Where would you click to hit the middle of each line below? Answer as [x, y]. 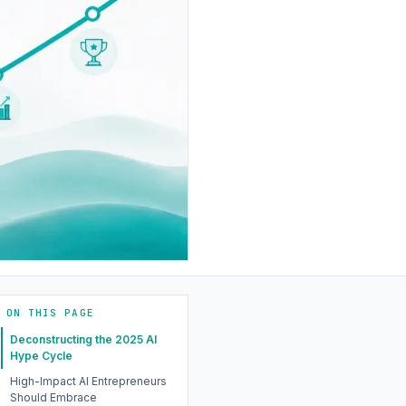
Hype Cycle [41, 356]
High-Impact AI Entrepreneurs [88, 381]
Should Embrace [53, 397]
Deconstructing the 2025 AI [83, 340]
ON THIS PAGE [50, 312]
